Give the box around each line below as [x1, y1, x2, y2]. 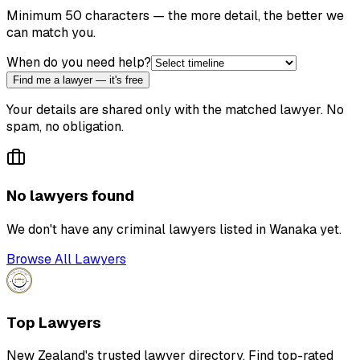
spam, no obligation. [6, 117, 124, 135]
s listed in [210, 220, 269, 238]
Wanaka [269, 220, 317, 238]
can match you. [6, 23, 96, 41]
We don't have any [6, 220, 117, 238]
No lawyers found [6, 186, 134, 207]
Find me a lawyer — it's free [13, 73, 143, 86]
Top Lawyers [6, 312, 101, 333]
